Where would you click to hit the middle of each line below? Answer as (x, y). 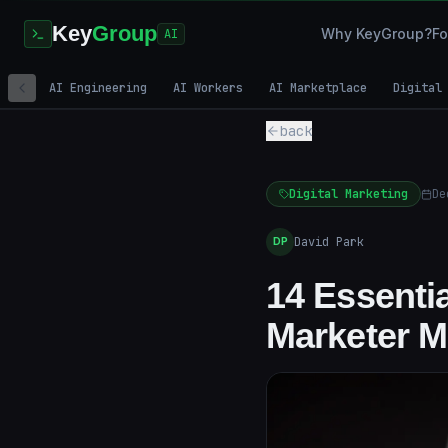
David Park (329, 241)
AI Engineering (98, 88)
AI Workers (208, 88)
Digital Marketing (348, 194)
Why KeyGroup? (376, 33)
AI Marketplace (318, 88)
